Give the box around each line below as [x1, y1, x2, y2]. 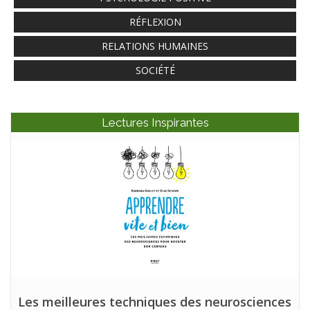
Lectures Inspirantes [101, 115, 209, 129]
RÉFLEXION [129, 15, 181, 28]
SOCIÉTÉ [135, 63, 175, 77]
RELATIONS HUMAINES [102, 39, 208, 53]
